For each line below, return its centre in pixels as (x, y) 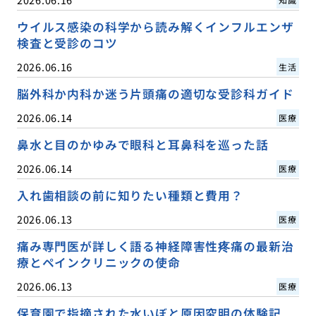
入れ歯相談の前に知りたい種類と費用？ (130, 196)
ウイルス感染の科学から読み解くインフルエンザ (155, 26)
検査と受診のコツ (67, 43)
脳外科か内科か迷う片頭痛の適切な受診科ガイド (155, 93)
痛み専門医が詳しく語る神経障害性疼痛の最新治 (155, 247)
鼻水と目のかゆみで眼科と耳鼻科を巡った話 (142, 145)
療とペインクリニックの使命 (98, 263)
